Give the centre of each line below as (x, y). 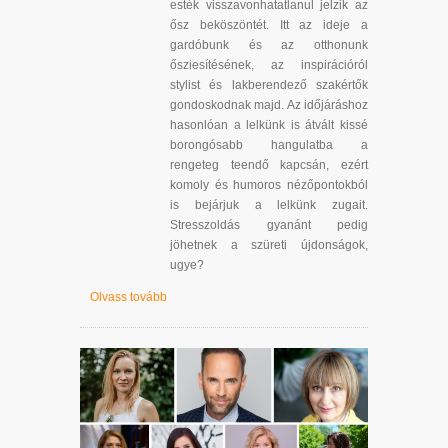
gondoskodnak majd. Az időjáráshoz (269, 104)
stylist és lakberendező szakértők (269, 84)
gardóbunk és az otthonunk (269, 44)
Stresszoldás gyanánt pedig (269, 224)
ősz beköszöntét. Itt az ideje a (269, 24)
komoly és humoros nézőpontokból (269, 184)
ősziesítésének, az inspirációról (269, 64)
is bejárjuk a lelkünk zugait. (269, 204)
